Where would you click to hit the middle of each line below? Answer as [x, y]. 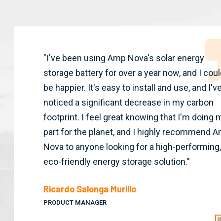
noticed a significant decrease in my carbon [128, 103]
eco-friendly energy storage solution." [116, 162]
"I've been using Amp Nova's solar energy [124, 58]
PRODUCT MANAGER [75, 203]
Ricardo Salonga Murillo [90, 189]
